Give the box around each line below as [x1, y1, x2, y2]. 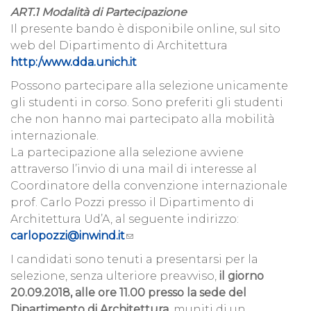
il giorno [219, 269, 264, 283]
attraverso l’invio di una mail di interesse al [10, 162, 257, 176]
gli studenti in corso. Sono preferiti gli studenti [10, 96, 283, 110]
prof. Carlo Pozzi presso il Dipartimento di [10, 196, 254, 210]
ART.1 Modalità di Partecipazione [10, 6, 187, 19]
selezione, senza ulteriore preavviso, [10, 269, 219, 283]
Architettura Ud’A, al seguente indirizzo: [10, 212, 239, 226]
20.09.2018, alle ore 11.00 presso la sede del [10, 286, 246, 300]
